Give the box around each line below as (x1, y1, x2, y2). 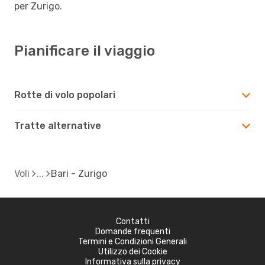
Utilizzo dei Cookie (98, 246, 167, 257)
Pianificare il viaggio (14, 42, 155, 59)
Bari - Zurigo (51, 167, 107, 179)
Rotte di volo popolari (14, 89, 115, 101)
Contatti (115, 216, 150, 227)
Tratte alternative (14, 119, 101, 131)
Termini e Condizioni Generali (78, 236, 187, 247)
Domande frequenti (95, 226, 170, 237)
